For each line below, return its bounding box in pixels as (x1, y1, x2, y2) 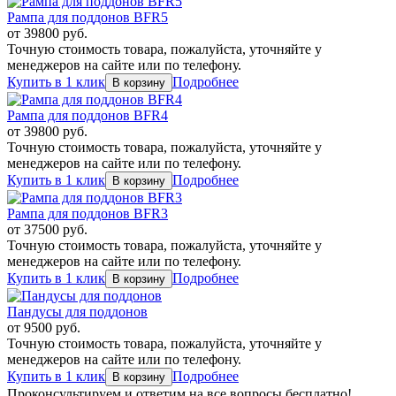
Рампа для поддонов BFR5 (7, 10, 168, 25)
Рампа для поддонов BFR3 (7, 206, 168, 221)
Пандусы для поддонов (7, 304, 148, 319)
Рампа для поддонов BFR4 (7, 108, 168, 123)
